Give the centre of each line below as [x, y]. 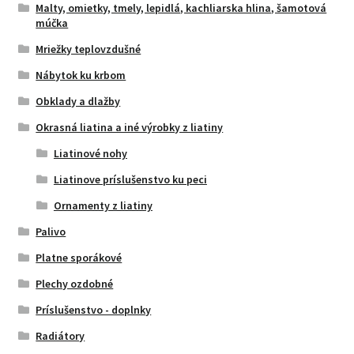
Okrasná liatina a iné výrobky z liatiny [130, 127]
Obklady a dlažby [78, 101]
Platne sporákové [79, 257]
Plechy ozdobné [75, 283]
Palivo [51, 231]
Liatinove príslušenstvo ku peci [130, 179]
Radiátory [60, 335]
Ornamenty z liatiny [103, 205]
